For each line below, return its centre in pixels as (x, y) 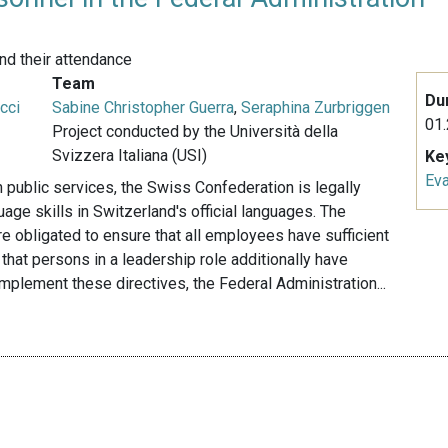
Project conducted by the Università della (195, 132)
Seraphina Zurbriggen (316, 108)
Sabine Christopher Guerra (143, 108)
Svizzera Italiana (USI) (130, 156)
